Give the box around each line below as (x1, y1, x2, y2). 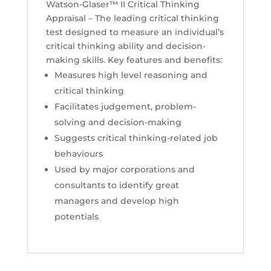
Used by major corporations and (54, 164, 195, 175)
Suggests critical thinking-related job (54, 132, 218, 144)
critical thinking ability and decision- (45, 41, 206, 52)
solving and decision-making (54, 117, 181, 128)
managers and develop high (54, 195, 179, 207)
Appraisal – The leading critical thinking (45, 13, 219, 24)
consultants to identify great (54, 180, 179, 191)
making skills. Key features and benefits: (45, 54, 222, 66)
